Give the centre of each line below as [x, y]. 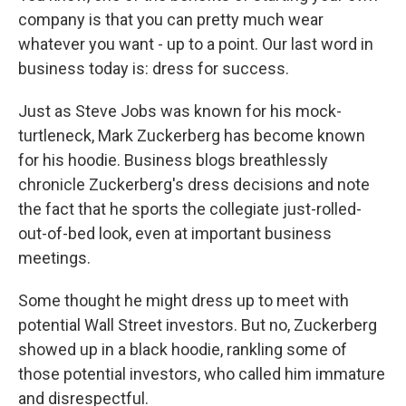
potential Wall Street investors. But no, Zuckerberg [198, 325]
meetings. [54, 258]
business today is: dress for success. [154, 68]
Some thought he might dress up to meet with [184, 300]
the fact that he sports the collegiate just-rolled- [190, 209]
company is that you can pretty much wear [171, 19]
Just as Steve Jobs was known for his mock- [180, 111]
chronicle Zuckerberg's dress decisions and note [194, 184]
